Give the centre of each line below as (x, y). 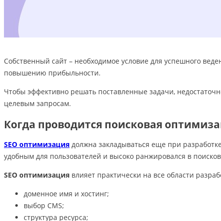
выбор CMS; (44, 206)
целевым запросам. (37, 104)
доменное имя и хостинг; (66, 194)
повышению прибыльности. (52, 73)
